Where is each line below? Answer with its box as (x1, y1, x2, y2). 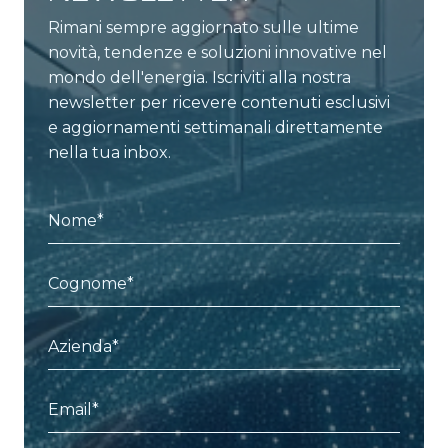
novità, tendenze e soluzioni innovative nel (48, 42, 387, 62)
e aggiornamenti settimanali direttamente (48, 117, 383, 137)
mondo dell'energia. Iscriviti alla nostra (48, 67, 351, 87)
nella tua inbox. (48, 142, 171, 162)
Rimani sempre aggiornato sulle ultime (48, 17, 359, 37)
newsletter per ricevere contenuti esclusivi (48, 92, 390, 112)
